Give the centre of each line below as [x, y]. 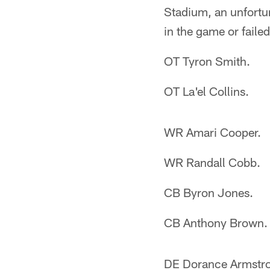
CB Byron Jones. [209, 192]
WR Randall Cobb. [212, 162]
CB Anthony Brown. [216, 222]
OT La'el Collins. [206, 91]
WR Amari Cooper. [212, 132]
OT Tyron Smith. [207, 61]
